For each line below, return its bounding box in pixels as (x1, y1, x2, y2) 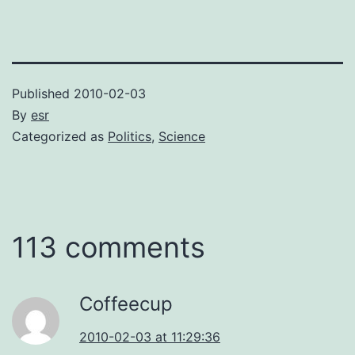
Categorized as (12, 128, 108, 144)
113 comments (12, 229, 205, 265)
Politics (108, 128, 151, 144)
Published (12, 85, 74, 101)
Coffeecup (79, 292, 173, 315)
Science (158, 128, 205, 144)
